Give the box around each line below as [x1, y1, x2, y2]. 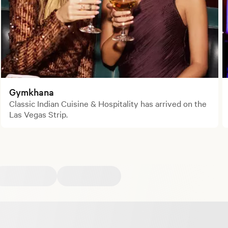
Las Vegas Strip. [9, 108, 68, 120]
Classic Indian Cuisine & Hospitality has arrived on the [9, 97, 207, 109]
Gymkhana [9, 85, 54, 98]
